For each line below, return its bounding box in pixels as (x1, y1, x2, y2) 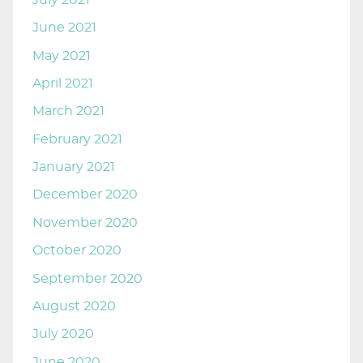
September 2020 (32, 271, 143, 285)
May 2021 (32, 49, 91, 62)
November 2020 (32, 216, 138, 229)
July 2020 (32, 327, 94, 341)
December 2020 (32, 188, 138, 202)
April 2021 (32, 76, 93, 90)
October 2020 (32, 244, 122, 258)
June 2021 (32, 21, 96, 35)
